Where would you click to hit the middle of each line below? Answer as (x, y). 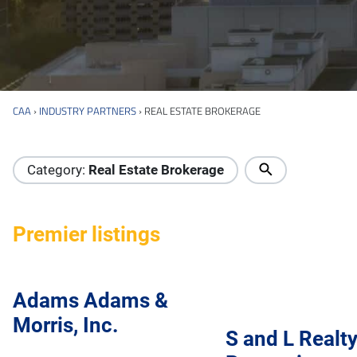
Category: (58, 169)
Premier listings (86, 234)
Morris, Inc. (66, 326)
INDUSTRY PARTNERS (88, 110)
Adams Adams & (90, 301)
